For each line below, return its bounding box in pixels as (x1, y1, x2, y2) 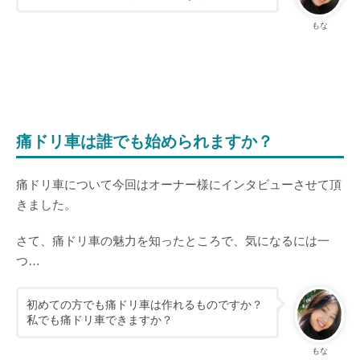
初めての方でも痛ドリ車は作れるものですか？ (27, 297, 263, 311)
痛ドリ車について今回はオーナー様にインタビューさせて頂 (15, 177, 342, 191)
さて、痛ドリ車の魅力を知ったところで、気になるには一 (15, 233, 329, 247)
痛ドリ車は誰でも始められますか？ (15, 132, 273, 150)
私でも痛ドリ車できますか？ (27, 313, 173, 326)
